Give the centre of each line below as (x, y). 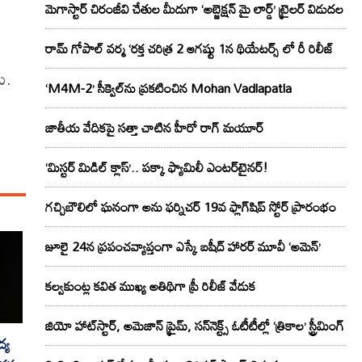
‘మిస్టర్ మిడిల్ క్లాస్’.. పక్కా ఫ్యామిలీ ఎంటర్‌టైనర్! (157, 168)
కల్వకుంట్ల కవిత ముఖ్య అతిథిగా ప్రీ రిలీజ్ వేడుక (150, 286)
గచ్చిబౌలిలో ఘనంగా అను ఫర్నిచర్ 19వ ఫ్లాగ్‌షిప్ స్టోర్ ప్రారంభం (191, 207)
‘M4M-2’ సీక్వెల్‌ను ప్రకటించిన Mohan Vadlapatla (168, 88)
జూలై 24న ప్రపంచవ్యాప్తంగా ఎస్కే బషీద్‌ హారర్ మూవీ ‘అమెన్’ (183, 247)
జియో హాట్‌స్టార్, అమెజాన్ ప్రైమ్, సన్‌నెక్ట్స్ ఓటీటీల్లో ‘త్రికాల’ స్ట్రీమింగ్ (195, 326)
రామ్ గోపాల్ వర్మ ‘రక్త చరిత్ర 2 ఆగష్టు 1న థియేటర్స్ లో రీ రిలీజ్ (189, 49)
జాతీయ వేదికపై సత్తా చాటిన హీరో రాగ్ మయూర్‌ (154, 128)
